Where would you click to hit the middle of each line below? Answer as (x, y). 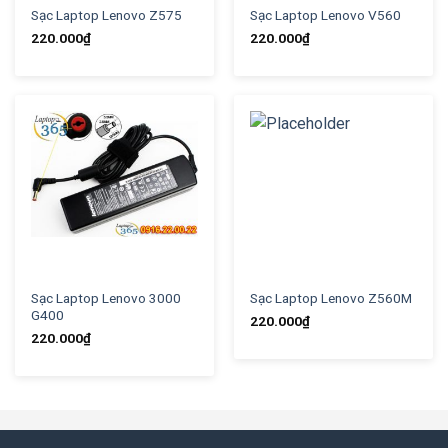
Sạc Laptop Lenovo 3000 (105, 297)
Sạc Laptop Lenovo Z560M (330, 297)
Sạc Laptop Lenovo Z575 (106, 14)
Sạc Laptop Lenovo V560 (325, 14)
